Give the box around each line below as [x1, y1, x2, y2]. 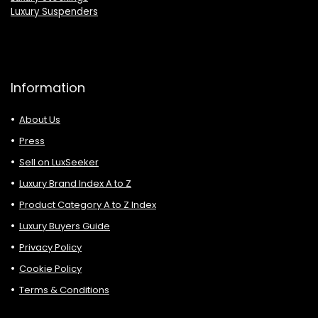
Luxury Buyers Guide [19, 219, 110, 234]
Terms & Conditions [19, 283, 109, 297]
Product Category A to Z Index [19, 198, 156, 212]
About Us [19, 113, 60, 127]
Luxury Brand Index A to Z [19, 177, 131, 191]
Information [11, 79, 85, 97]
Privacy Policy [19, 241, 82, 255]
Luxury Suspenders [11, 5, 98, 19]
